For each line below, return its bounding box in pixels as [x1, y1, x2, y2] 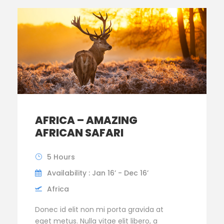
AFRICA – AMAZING [35, 112, 137, 127]
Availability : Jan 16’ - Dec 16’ [47, 167, 148, 178]
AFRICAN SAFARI [35, 125, 123, 140]
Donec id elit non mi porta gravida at [35, 204, 163, 214]
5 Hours [47, 151, 75, 162]
